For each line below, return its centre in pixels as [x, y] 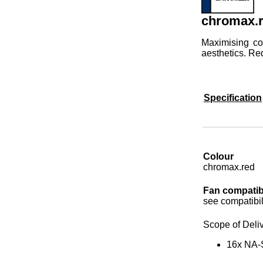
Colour [218, 156]
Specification [233, 97]
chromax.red [229, 167]
